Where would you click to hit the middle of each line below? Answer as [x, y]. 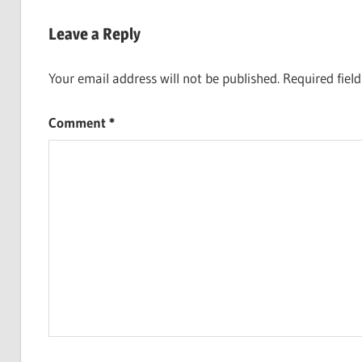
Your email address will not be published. [164, 78]
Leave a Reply [94, 34]
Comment [78, 122]
